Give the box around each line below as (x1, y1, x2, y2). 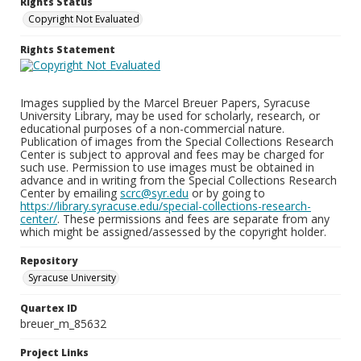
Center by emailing (20, 185, 120, 201)
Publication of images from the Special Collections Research (20, 134, 334, 149)
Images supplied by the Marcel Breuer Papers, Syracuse (20, 95, 310, 110)
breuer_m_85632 (20, 316, 106, 331)
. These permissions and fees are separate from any (57, 211, 330, 226)
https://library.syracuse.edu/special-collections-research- (20, 198, 311, 214)
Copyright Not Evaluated (28, 12, 139, 26)
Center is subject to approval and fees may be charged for (20, 147, 324, 162)
